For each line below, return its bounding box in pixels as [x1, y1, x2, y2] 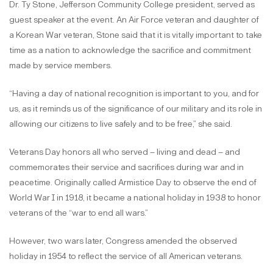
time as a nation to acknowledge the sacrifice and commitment [9, 45, 251, 56]
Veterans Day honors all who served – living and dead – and [9, 147, 240, 158]
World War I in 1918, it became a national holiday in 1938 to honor [9, 193, 261, 204]
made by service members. [9, 60, 112, 71]
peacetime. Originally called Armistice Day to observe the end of [9, 177, 257, 188]
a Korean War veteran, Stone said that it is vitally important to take [9, 30, 262, 41]
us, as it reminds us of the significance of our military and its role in [9, 104, 262, 115]
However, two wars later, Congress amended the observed [9, 236, 237, 247]
